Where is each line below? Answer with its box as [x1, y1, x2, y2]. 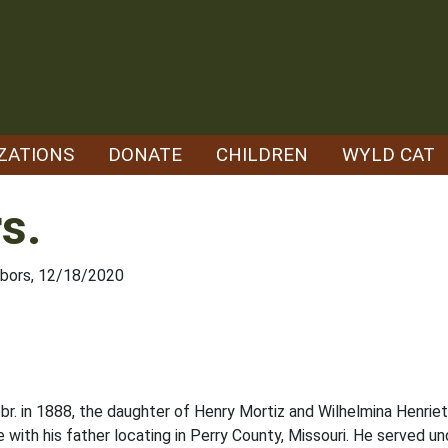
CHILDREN [216, 143, 308, 166]
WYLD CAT [342, 143, 435, 166]
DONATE [108, 143, 182, 166]
